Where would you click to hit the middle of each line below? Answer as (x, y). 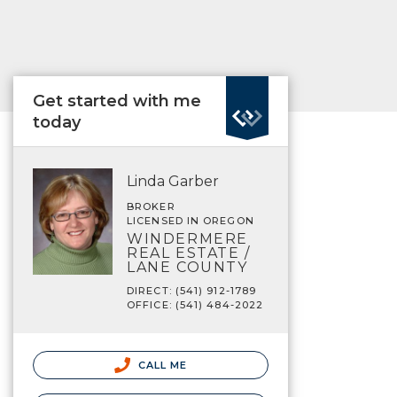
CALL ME (161, 365)
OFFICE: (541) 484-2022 (195, 305)
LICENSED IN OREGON (191, 221)
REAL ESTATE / (189, 253)
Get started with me (117, 101)
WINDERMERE (187, 239)
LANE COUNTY (187, 267)
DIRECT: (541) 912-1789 (192, 291)
